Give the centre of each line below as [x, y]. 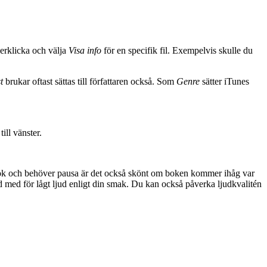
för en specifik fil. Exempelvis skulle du [177, 50]
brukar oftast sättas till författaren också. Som [90, 81]
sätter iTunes [224, 81]
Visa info [85, 50]
